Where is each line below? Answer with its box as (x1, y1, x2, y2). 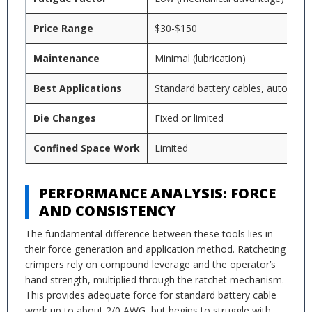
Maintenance (33, 52, 100, 65)
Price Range (33, 22, 93, 35)
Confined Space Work (33, 141, 140, 155)
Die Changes (33, 111, 96, 125)
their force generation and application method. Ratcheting (25, 242, 286, 256)
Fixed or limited (155, 111, 224, 125)
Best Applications (33, 81, 122, 95)
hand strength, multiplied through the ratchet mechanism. (25, 273, 284, 286)
